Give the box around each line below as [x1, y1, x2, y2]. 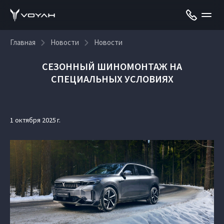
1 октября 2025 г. [10, 115, 60, 124]
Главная [10, 37, 35, 47]
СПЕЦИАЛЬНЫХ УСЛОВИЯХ [50, 72, 173, 85]
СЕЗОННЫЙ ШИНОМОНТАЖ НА [42, 60, 182, 72]
